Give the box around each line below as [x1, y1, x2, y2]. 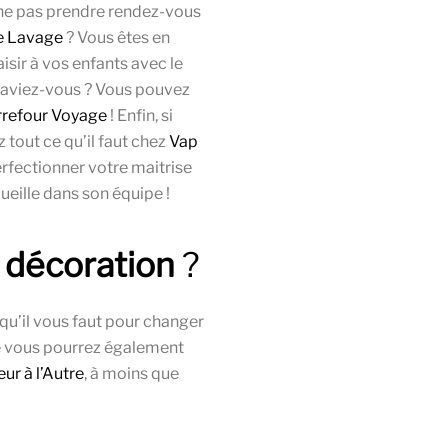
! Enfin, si [107, 106, 173, 126]
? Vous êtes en [63, 28, 170, 48]
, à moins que [84, 364, 179, 384]
